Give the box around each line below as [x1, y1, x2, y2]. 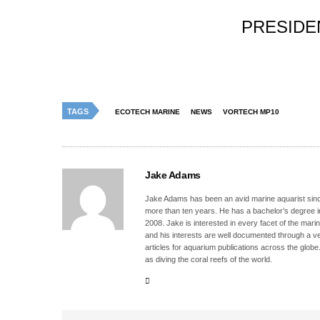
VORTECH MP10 [223, 108, 279, 116]
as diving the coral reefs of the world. [145, 255, 273, 264]
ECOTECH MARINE [115, 108, 180, 116]
